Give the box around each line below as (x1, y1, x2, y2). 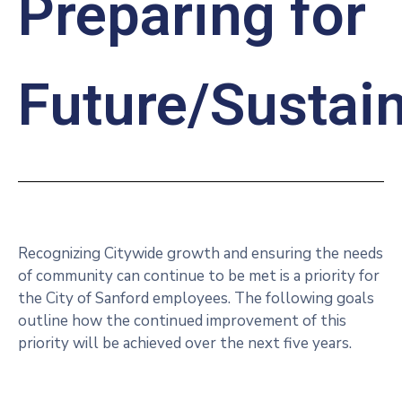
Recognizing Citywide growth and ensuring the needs (18, 243, 383, 265)
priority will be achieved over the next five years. (18, 333, 355, 354)
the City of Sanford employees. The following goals (18, 288, 374, 310)
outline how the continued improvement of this (18, 310, 346, 332)
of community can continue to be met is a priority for (18, 266, 380, 287)
